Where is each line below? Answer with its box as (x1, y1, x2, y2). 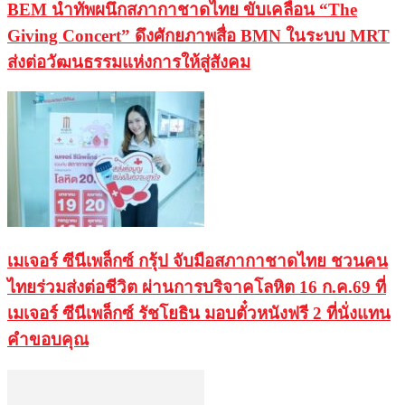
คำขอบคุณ (7, 329, 89, 349)
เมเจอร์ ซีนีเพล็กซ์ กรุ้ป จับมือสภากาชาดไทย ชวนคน (7, 250, 388, 270)
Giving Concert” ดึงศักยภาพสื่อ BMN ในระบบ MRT (7, 25, 390, 45)
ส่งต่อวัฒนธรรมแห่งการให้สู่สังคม (7, 52, 250, 71)
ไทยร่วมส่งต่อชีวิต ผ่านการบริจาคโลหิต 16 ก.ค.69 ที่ (7, 277, 386, 297)
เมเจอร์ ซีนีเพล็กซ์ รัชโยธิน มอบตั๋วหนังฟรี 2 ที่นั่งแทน (7, 303, 391, 323)
